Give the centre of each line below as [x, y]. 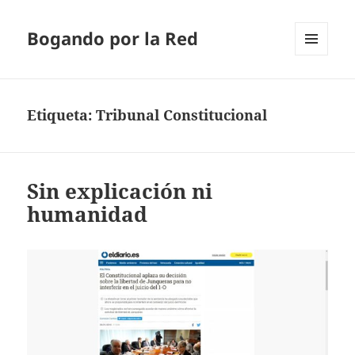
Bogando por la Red [113, 38]
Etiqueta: [62, 115]
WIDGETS [317, 89]
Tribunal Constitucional [182, 115]
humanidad [88, 214]
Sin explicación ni [120, 191]
